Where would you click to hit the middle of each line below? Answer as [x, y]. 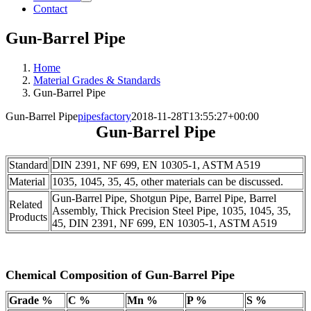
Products [28, 217]
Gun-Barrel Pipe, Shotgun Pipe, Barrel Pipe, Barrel [164, 199]
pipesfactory [104, 117]
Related [26, 205]
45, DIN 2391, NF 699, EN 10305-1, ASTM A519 [165, 224]
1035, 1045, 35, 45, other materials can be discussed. [168, 182]
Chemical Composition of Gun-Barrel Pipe [120, 275]
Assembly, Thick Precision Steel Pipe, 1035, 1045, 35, [171, 211]
